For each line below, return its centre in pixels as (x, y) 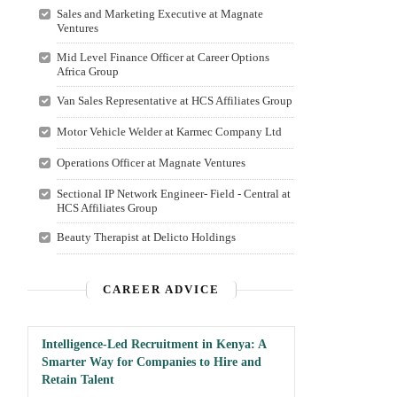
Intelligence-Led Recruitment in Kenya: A (154, 344)
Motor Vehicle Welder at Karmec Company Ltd (169, 132)
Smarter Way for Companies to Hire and (152, 362)
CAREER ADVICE (161, 289)
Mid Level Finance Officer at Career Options (163, 57)
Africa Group (87, 71)
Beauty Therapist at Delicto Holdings (146, 237)
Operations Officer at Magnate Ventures (151, 163)
